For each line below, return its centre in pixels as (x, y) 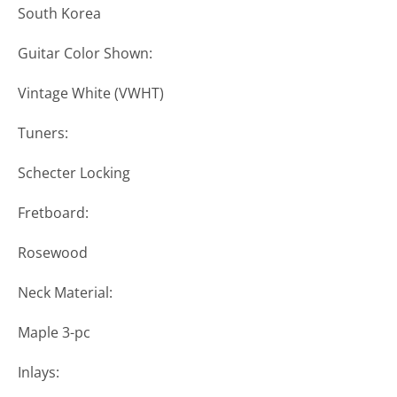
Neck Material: (65, 293)
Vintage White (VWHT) (91, 93)
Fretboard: (53, 213)
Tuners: (43, 133)
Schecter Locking (74, 173)
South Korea (59, 14)
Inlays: (39, 373)
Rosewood (53, 253)
